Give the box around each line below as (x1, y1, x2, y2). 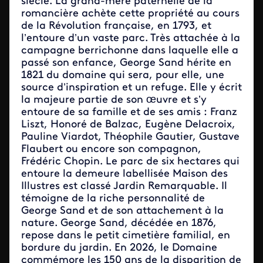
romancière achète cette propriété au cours (21, 8, 240, 19)
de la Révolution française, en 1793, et (21, 21, 211, 32)
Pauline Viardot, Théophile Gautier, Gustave (21, 131, 240, 143)
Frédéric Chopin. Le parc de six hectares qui (21, 156, 240, 167)
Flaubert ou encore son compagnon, (21, 144, 201, 155)
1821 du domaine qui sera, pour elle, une (21, 70, 224, 81)
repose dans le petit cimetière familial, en (21, 230, 230, 241)
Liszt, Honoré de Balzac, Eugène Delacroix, (21, 119, 235, 130)
